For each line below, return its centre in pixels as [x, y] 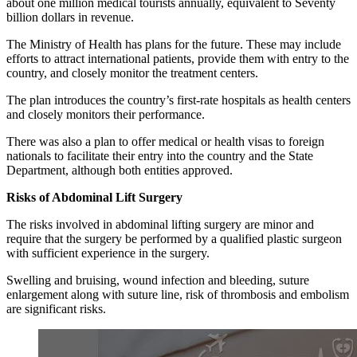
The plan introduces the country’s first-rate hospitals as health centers [178, 100]
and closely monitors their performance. [106, 115]
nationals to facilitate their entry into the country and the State [160, 156]
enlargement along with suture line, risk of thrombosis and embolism [178, 295]
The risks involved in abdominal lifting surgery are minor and [160, 225]
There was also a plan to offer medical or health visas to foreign [165, 142]
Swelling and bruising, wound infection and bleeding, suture [158, 280]
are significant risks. [56, 309]
